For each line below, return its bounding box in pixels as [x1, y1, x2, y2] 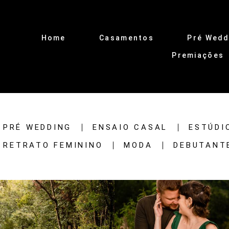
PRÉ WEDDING [3, 122, 72, 132]
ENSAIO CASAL [93, 122, 168, 132]
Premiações [172, 51, 224, 59]
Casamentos [99, 33, 154, 42]
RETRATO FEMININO [3, 140, 103, 150]
